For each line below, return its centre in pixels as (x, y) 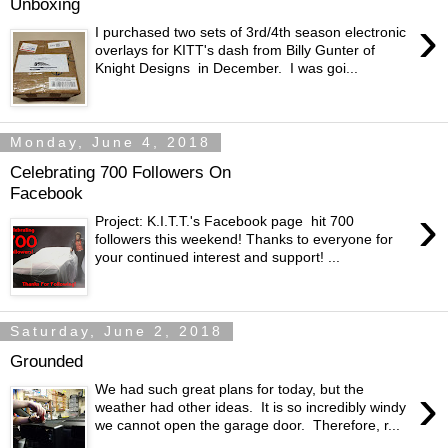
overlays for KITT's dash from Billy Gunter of (235, 50)
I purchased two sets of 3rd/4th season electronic (251, 32)
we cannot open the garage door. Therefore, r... (248, 425)
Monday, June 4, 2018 (110, 142)
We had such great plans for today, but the (230, 389)
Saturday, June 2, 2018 (116, 331)
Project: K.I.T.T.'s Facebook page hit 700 (225, 221)
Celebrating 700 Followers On (120, 171)
